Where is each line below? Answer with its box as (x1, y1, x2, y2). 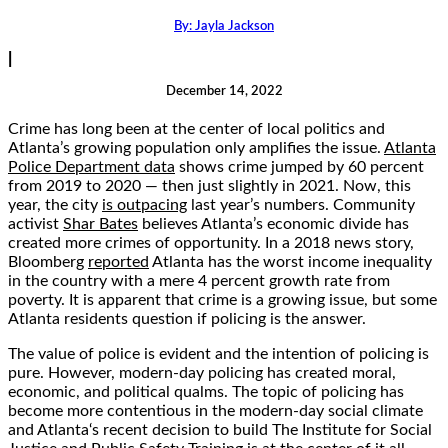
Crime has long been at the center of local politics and (8, 120, 385, 137)
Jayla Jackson (192, 19, 274, 33)
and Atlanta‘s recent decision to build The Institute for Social (8, 421, 432, 438)
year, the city (8, 196, 102, 213)
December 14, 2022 (165, 84, 283, 98)
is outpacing (102, 196, 187, 213)
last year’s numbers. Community (187, 196, 415, 213)
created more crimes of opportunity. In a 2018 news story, (8, 234, 414, 251)
